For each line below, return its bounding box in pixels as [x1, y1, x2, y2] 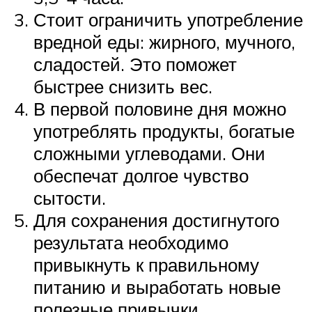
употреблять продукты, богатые [33, 119, 295, 142]
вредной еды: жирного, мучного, [33, 30, 295, 53]
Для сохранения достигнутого [33, 208, 279, 231]
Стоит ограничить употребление [33, 8, 303, 31]
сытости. [33, 186, 106, 209]
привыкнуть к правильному [33, 253, 259, 276]
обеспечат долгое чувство [33, 164, 249, 187]
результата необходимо [33, 231, 228, 253]
